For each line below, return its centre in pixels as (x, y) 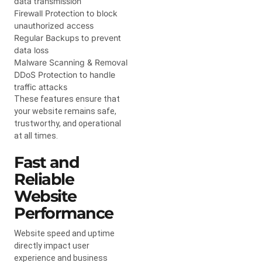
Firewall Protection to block (66, 13)
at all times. (36, 135)
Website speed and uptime (64, 233)
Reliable (44, 179)
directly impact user (52, 245)
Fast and (46, 162)
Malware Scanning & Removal (71, 62)
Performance (64, 213)
